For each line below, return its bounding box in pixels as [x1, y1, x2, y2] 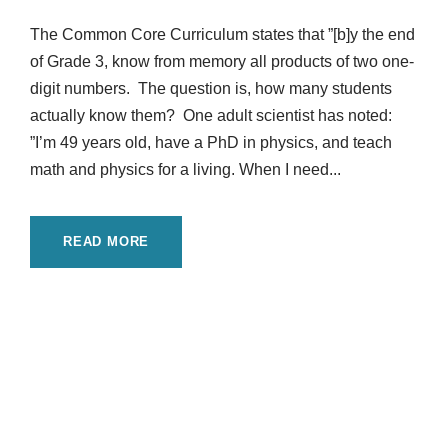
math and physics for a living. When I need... [30, 161, 341, 179]
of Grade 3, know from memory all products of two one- [30, 53, 414, 71]
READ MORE [63, 234, 150, 250]
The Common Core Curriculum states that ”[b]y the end [30, 26, 415, 44]
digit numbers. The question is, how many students [30, 80, 392, 98]
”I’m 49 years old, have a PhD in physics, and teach [30, 134, 392, 152]
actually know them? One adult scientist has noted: [30, 107, 396, 125]
